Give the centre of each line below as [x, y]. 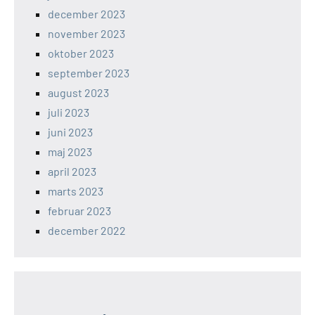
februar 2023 [79, 210]
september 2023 [89, 72]
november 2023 [86, 33]
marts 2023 [76, 191]
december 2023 [86, 13]
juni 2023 [70, 131]
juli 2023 [69, 112]
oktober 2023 [81, 53]
